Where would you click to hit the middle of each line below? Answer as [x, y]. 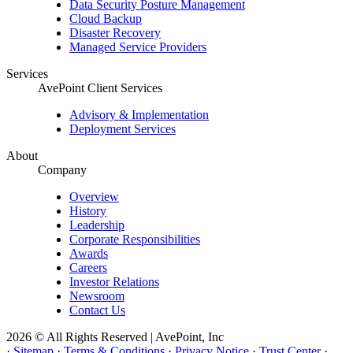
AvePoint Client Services [100, 88]
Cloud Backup [106, 19]
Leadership [97, 225]
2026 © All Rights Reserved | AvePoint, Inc [115, 337]
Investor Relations [114, 282]
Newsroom [97, 296]
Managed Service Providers [138, 47]
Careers [88, 268]
